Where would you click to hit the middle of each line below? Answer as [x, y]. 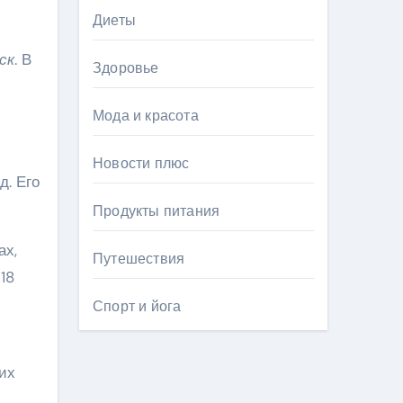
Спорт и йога [137, 306]
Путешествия [139, 259]
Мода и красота [146, 116]
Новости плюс [141, 163]
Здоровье [126, 68]
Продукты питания [157, 211]
